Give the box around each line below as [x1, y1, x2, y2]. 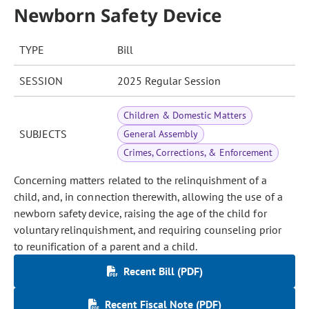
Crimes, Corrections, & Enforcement [123, 146, 272, 159]
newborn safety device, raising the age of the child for [14, 206, 267, 220]
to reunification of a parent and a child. [14, 239, 198, 253]
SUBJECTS [19, 127, 67, 141]
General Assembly [123, 128, 199, 140]
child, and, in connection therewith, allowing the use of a [14, 190, 283, 203]
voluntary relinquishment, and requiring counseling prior [14, 223, 282, 237]
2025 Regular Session [117, 74, 221, 88]
